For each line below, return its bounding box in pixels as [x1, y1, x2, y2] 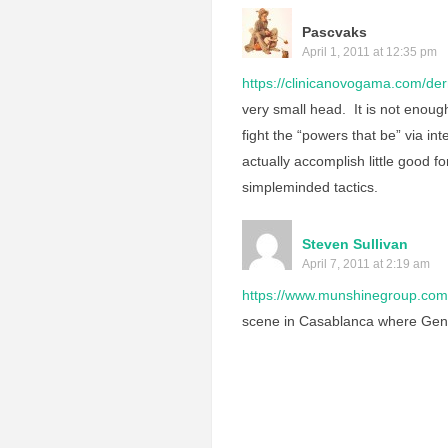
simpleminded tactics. [242, 179, 378, 195]
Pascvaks [302, 24, 367, 40]
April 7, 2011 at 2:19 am [302, 257, 430, 271]
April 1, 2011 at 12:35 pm [302, 45, 437, 59]
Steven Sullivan [302, 236, 408, 252]
